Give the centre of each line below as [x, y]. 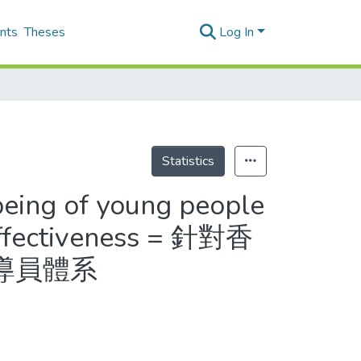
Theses [45, 32]
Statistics [188, 161]
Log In [237, 32]
